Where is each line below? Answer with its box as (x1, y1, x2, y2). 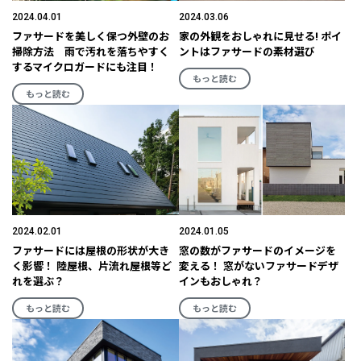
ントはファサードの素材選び (178, 45, 315, 58)
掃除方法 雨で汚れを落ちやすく (12, 45, 169, 58)
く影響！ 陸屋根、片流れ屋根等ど (12, 260, 172, 273)
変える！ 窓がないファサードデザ (178, 260, 338, 273)
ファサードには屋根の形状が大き (12, 245, 169, 258)
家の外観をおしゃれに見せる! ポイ (178, 30, 342, 43)
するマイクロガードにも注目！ (12, 60, 158, 73)
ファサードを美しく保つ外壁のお (12, 30, 169, 43)
